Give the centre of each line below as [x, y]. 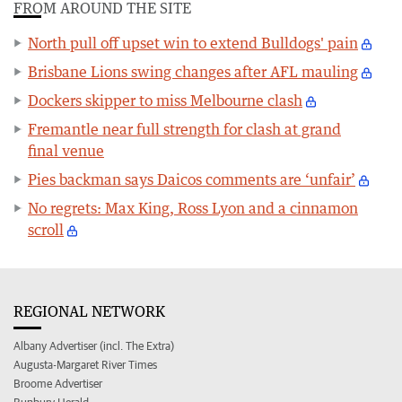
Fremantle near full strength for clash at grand [184, 130]
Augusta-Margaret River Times [85, 365]
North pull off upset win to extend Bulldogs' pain [193, 44]
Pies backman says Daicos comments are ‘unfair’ [192, 180]
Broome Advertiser [58, 384]
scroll [46, 230]
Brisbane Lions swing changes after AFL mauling [193, 72]
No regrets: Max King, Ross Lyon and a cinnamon [193, 209]
